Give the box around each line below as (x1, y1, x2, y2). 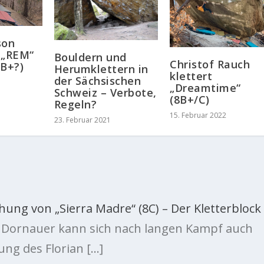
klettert (170, 68, 213, 83)
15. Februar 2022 (170, 110, 227, 120)
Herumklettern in (54, 62, 148, 77)
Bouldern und (54, 50, 127, 65)
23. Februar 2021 (54, 115, 111, 126)
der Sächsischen (54, 74, 141, 88)
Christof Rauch (170, 57, 250, 71)
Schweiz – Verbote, (54, 85, 157, 100)
